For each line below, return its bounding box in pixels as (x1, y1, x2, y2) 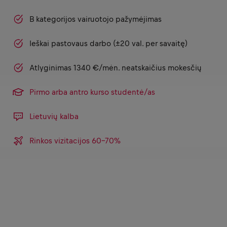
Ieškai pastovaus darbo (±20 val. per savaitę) (29, 39, 187, 48)
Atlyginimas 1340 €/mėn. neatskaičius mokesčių (29, 63, 202, 72)
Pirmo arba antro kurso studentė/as (29, 88, 155, 96)
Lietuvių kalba (29, 112, 79, 121)
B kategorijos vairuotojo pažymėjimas (29, 15, 162, 23)
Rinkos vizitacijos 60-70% (29, 136, 121, 145)
